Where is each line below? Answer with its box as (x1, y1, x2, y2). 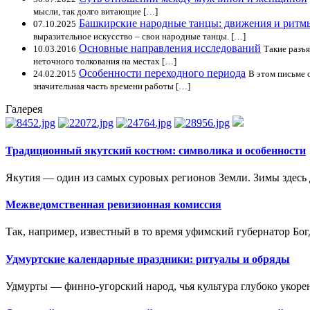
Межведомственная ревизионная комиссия (6, 199, 221, 211)
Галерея (6, 103, 42, 116)
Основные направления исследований (79, 42, 261, 55)
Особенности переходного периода (79, 67, 246, 80)
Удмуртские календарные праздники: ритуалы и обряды (6, 253, 290, 265)
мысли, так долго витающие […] (33, 6, 158, 17)
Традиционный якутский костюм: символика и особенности (6, 144, 306, 156)
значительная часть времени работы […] (33, 81, 190, 92)
